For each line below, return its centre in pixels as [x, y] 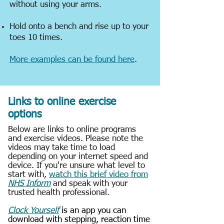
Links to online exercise [62, 102]
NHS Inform [29, 184]
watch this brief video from [98, 175]
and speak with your [89, 184]
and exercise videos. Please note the [75, 139]
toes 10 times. [36, 38]
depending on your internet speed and [78, 157]
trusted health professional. [59, 193]
